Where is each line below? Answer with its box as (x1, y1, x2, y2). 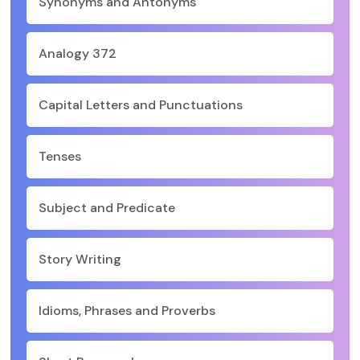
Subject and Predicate (39, 199, 175, 216)
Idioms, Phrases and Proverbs (39, 302, 215, 319)
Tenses (39, 148, 81, 165)
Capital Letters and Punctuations (39, 96, 243, 113)
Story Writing (39, 251, 121, 268)
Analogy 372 (39, 45, 117, 62)
